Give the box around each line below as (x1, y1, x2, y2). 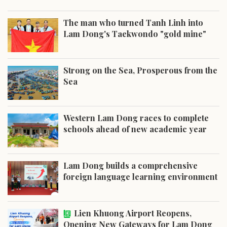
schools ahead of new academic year (63, 123, 207, 134)
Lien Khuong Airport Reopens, (74, 207, 192, 218)
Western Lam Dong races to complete (63, 112, 209, 123)
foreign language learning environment (63, 171, 217, 182)
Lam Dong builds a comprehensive (63, 160, 198, 171)
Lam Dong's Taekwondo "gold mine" (63, 28, 206, 39)
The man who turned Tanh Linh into (63, 17, 203, 28)
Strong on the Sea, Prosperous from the (63, 64, 217, 75)
